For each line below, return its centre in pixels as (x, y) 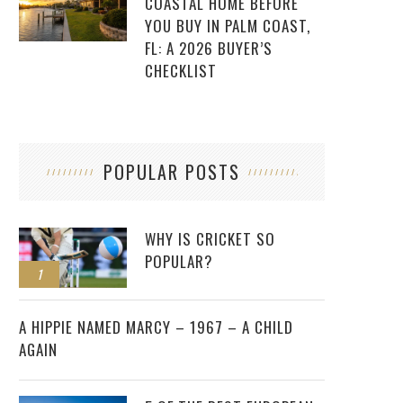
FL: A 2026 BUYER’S (209, 49)
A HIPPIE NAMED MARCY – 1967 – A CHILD (156, 327)
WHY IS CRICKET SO (210, 239)
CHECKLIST (181, 71)
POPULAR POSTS (172, 172)
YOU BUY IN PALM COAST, (228, 26)
